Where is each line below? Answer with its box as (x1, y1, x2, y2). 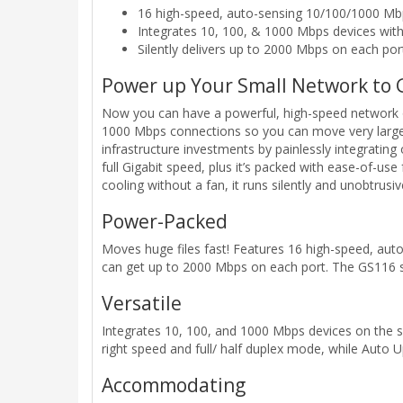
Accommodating (102, 372, 246, 399)
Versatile (102, 291, 182, 317)
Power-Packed (102, 209, 228, 235)
